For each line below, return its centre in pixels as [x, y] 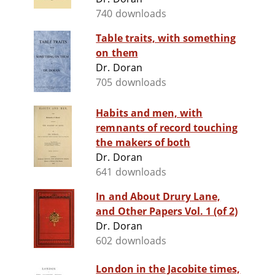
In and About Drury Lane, [158, 197]
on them [117, 53]
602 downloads [131, 241]
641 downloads [131, 172]
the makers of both [143, 143]
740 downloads [131, 14]
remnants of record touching [167, 128]
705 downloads [131, 83]
